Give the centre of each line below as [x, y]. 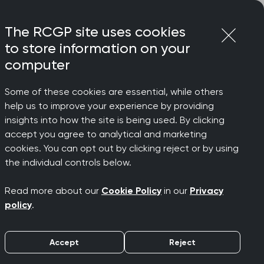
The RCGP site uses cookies [95, 32]
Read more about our [53, 191]
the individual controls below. [68, 162]
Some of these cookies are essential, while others [114, 92]
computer [37, 65]
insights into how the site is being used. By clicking [115, 120]
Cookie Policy [131, 191]
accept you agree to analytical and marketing [106, 134]
